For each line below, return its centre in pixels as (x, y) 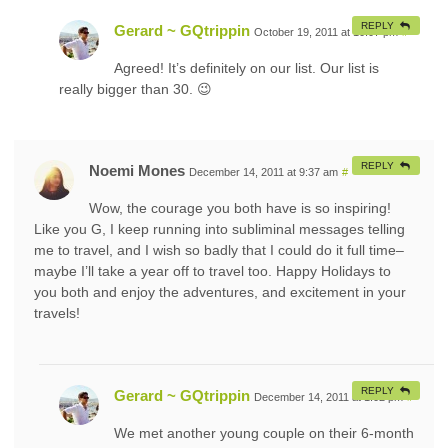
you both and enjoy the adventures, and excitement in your (220, 291)
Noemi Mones (137, 170)
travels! (57, 312)
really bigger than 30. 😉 (135, 88)
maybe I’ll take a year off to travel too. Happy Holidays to (212, 270)
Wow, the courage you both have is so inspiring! (240, 207)
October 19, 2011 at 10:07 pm (326, 31)
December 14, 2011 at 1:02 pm (328, 396)
